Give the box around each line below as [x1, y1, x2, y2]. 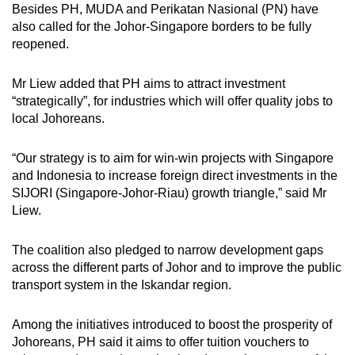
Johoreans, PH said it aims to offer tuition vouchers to [12, 334, 309, 349]
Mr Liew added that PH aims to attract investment [12, 76, 285, 90]
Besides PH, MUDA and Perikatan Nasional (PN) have [12, 2, 319, 16]
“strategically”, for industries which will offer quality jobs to [12, 94, 333, 108]
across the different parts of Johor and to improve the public [12, 260, 342, 274]
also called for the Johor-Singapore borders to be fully [12, 19, 311, 33]
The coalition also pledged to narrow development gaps [12, 242, 323, 257]
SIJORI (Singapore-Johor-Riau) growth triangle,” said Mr [12, 185, 326, 200]
